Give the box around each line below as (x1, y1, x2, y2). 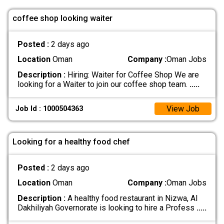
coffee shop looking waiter (12, 13, 112, 23)
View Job (166, 103, 199, 113)
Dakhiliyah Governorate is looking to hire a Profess (17, 202, 196, 212)
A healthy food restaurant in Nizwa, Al (65, 193, 197, 203)
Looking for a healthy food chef (12, 136, 130, 146)
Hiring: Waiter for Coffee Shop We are (65, 69, 199, 79)
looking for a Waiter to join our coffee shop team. (17, 79, 189, 89)
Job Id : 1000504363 (15, 104, 83, 113)
